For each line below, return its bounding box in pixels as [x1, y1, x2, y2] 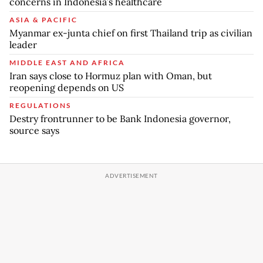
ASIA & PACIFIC [9, 15, 77, 24]
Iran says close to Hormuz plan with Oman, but [9, 69, 212, 82]
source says [9, 124, 59, 136]
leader [9, 38, 37, 50]
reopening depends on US [9, 81, 124, 93]
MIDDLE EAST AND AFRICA [9, 58, 125, 67]
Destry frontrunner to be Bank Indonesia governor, [9, 112, 231, 124]
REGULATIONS [9, 100, 71, 110]
